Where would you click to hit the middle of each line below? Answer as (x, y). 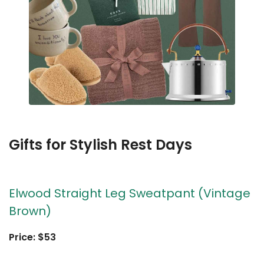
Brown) (30, 211)
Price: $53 (32, 237)
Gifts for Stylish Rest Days (100, 145)
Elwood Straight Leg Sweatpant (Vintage (130, 194)
